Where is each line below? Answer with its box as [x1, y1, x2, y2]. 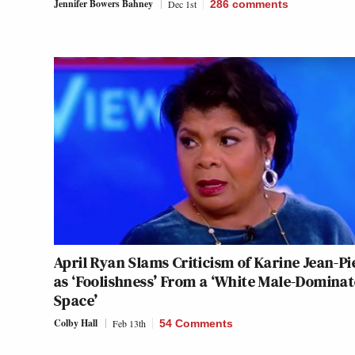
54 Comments [159, 317, 233, 330]
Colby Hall [54, 316, 97, 330]
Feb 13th [113, 317, 146, 330]
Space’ [54, 289, 98, 312]
